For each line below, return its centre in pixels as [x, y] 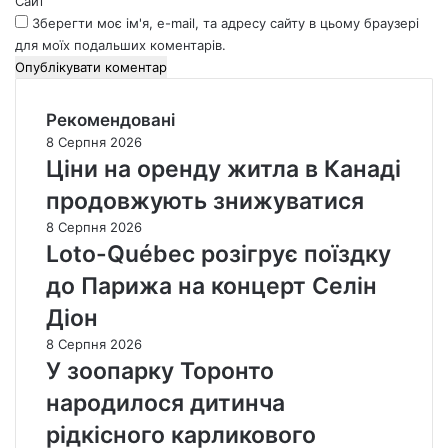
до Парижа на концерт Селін [211, 286]
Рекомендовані [110, 120]
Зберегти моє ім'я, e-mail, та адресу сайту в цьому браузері [225, 23]
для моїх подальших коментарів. [120, 45]
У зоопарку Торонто [160, 371]
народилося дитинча [165, 403]
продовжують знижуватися [205, 201]
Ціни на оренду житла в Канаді [223, 169]
